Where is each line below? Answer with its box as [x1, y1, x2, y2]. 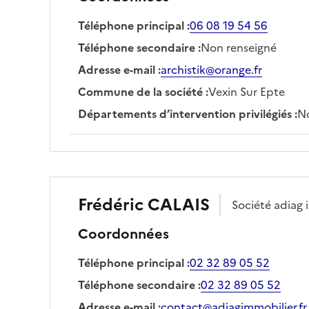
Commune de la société [78, 83, 203, 100]
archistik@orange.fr [161, 61, 262, 78]
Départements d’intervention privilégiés [78, 105, 292, 122]
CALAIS [148, 192, 210, 217]
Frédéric [78, 192, 143, 217]
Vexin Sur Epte [208, 83, 285, 100]
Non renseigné [201, 39, 277, 56]
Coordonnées [78, 223, 169, 244]
